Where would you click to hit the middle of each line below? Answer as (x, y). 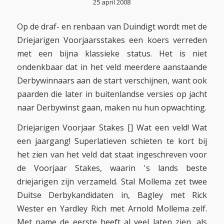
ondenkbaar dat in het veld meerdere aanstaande (112, 67)
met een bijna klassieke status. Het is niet (112, 53)
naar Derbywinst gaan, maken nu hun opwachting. (111, 107)
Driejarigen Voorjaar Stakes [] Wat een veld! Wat (112, 128)
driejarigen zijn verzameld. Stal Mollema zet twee (112, 182)
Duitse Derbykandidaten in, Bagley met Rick (112, 195)
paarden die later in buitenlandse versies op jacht (112, 94)
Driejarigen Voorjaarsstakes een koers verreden (112, 40)
